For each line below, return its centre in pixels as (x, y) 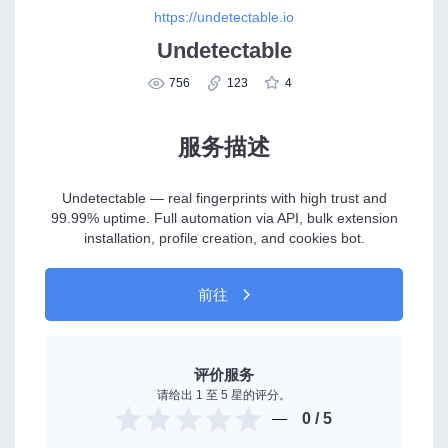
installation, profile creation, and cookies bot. (224, 238)
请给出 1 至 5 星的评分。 (224, 395)
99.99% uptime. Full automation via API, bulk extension (224, 218)
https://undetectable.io (224, 16)
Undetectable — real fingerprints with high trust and (224, 198)
